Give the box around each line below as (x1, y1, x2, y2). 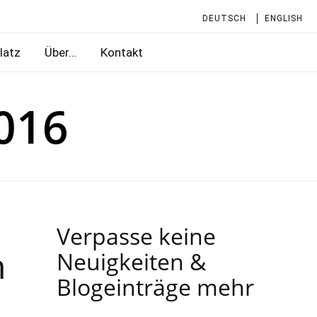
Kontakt (100, 45, 143, 59)
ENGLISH (265, 13, 303, 23)
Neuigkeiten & (57, 246, 207, 277)
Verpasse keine (57, 221, 217, 251)
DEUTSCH (202, 13, 246, 23)
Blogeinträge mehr (57, 272, 255, 302)
